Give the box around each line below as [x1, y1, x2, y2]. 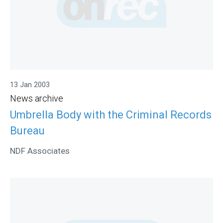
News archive [10, 93, 63, 104]
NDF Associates [10, 145, 70, 156]
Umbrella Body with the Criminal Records [10, 108, 212, 121]
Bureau [10, 124, 45, 137]
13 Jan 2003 [10, 80, 50, 90]
